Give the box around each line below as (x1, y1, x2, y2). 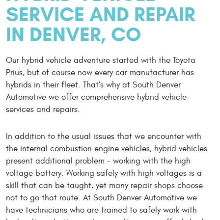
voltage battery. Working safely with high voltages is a (6, 168, 202, 178)
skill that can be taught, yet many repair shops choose (6, 180, 203, 191)
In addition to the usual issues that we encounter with (6, 131, 201, 141)
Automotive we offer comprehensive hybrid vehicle (6, 92, 187, 102)
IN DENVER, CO (6, 21, 141, 47)
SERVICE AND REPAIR (6, 1, 195, 27)
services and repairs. (6, 104, 80, 114)
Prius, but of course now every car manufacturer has (6, 67, 194, 78)
